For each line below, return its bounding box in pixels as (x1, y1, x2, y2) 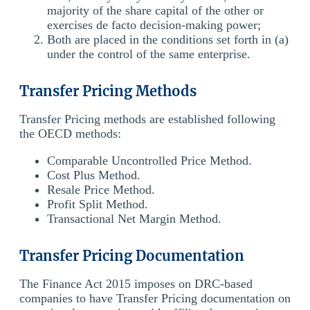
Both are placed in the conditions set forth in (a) (47, 32, 289, 46)
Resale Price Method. (47, 182, 155, 197)
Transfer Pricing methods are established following (19, 111, 275, 126)
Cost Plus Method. (47, 167, 140, 182)
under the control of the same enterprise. (47, 46, 250, 61)
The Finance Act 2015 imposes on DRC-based (19, 276, 253, 291)
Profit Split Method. (47, 197, 148, 211)
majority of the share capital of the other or (47, 3, 264, 17)
